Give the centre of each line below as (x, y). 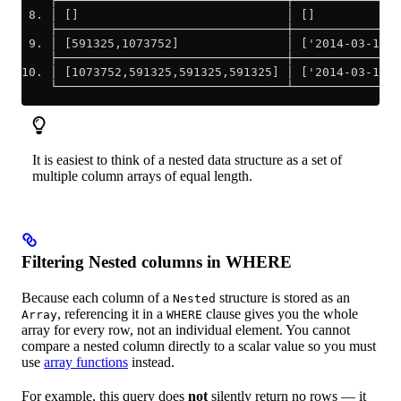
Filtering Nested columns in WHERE (157, 262)
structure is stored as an (283, 298)
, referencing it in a (112, 314)
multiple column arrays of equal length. (142, 176)
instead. (151, 363)
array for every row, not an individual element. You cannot (186, 330)
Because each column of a (97, 298)
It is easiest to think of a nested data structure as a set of (187, 160)
